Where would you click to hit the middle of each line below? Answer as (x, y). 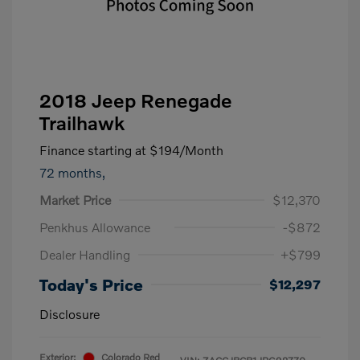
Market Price (75, 200)
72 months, (72, 172)
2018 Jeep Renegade (136, 100)
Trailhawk (82, 123)
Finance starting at (93, 150)
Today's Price (91, 284)
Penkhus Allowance (95, 227)
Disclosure (70, 314)
